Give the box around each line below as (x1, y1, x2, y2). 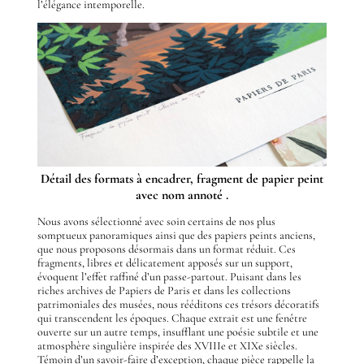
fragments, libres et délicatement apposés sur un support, (37, 256, 292, 271)
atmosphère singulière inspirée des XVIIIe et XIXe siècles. (37, 339, 297, 353)
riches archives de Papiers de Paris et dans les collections (37, 284, 291, 298)
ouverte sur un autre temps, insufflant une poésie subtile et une (37, 325, 318, 340)
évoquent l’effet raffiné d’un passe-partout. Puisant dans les (37, 270, 301, 284)
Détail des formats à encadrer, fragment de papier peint (40, 171, 323, 188)
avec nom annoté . (135, 187, 228, 204)
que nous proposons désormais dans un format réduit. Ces (37, 242, 296, 257)
